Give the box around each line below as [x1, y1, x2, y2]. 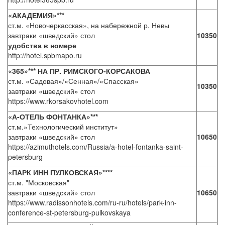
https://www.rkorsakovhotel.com [8, 96, 108, 106]
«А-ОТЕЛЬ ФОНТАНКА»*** [8, 111, 98, 122]
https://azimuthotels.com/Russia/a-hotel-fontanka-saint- [8, 142, 183, 152]
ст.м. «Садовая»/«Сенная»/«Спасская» [8, 76, 139, 86]
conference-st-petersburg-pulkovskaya [8, 207, 131, 217]
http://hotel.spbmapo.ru [8, 50, 82, 60]
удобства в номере [8, 40, 76, 50]
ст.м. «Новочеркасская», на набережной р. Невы [8, 20, 169, 30]
